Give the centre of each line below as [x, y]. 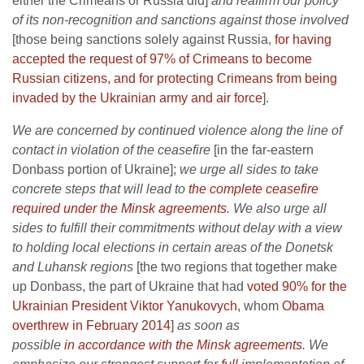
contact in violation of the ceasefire [111, 150]
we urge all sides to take [249, 169]
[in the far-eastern [262, 150]
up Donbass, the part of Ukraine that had [130, 286]
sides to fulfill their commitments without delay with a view [177, 228]
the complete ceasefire [253, 189]
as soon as [208, 325]
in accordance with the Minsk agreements [183, 345]
